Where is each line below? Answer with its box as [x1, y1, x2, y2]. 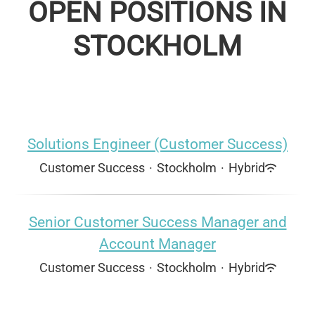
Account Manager [99, 236, 216, 252]
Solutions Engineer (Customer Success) [27, 136, 288, 153]
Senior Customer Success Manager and [28, 214, 287, 231]
